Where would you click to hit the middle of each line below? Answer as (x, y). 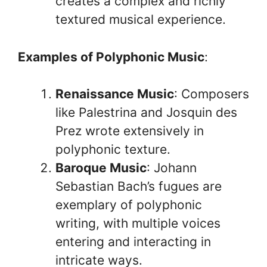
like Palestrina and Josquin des (146, 112)
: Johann (172, 168)
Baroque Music (101, 168)
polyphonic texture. (113, 149)
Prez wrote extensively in (130, 131)
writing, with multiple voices (138, 223)
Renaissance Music (115, 94)
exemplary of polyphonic (129, 205)
